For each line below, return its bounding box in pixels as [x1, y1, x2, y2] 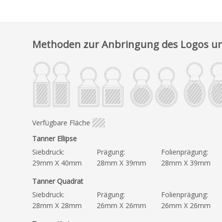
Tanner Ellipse [32, 134, 77, 144]
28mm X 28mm [32, 201, 82, 211]
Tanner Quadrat [32, 176, 83, 186]
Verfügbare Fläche [32, 118, 90, 128]
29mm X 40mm [32, 158, 82, 168]
